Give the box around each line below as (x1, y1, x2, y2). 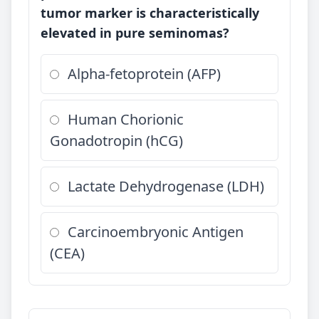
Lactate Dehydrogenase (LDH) (68, 177, 264, 196)
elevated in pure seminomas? (41, 24, 229, 41)
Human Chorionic (68, 110, 184, 129)
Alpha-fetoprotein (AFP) (68, 64, 221, 83)
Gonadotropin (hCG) (50, 131, 183, 150)
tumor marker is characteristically (41, 4, 259, 21)
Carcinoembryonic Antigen (68, 222, 244, 241)
